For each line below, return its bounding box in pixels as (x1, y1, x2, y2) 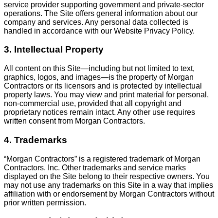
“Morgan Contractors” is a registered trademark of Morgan (4, 154, 200, 163)
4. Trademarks (4, 134, 67, 145)
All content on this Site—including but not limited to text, (4, 64, 195, 73)
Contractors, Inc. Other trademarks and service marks (4, 163, 186, 172)
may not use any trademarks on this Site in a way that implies (4, 181, 213, 189)
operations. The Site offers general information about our (4, 9, 198, 18)
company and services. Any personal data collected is (4, 18, 188, 26)
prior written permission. (4, 198, 86, 207)
